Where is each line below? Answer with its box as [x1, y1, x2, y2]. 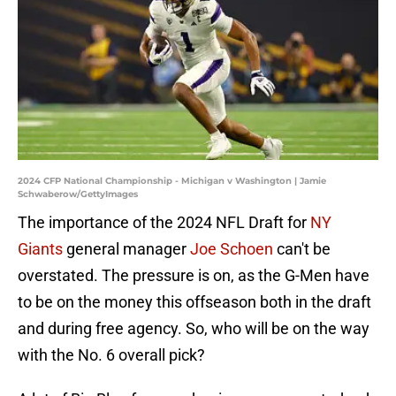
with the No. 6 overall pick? [18, 346, 205, 365]
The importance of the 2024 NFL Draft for [18, 213, 310, 232]
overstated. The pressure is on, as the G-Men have [18, 266, 369, 286]
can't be [273, 240, 331, 259]
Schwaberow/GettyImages [18, 188, 138, 201]
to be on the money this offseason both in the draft [18, 293, 371, 312]
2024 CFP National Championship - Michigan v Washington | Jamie [18, 175, 326, 187]
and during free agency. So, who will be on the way [18, 319, 369, 339]
